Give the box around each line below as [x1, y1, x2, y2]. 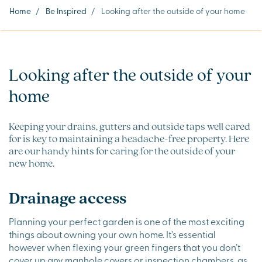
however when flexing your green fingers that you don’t [9, 240, 240, 253]
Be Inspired [46, 5, 87, 16]
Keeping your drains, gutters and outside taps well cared [9, 119, 250, 133]
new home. [9, 156, 54, 170]
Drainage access [9, 186, 126, 209]
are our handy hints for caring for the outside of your [9, 143, 235, 157]
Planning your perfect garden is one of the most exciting [9, 214, 244, 227]
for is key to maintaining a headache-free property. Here [9, 131, 249, 145]
